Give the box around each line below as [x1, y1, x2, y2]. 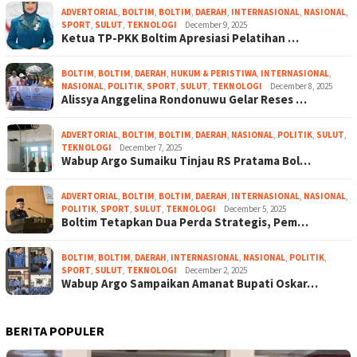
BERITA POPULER [6, 322, 104, 339]
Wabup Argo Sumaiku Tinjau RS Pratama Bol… [61, 152, 311, 168]
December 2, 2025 [185, 264, 247, 276]
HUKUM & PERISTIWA [171, 67, 257, 79]
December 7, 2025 [120, 141, 182, 153]
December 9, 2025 [185, 18, 247, 30]
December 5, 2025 [224, 202, 286, 214]
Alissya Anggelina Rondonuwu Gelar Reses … [61, 91, 307, 107]
